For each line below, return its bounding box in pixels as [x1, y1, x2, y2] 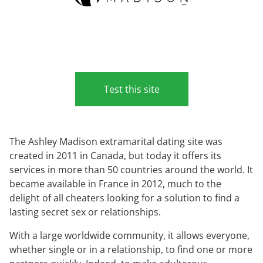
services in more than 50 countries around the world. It [9, 163, 253, 177]
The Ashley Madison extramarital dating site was [9, 135, 222, 149]
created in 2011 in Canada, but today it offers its [9, 149, 221, 163]
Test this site [103, 83, 160, 96]
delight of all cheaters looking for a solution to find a [9, 191, 240, 205]
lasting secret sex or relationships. [9, 205, 161, 219]
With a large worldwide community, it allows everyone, [9, 229, 249, 242]
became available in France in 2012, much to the [9, 177, 221, 191]
